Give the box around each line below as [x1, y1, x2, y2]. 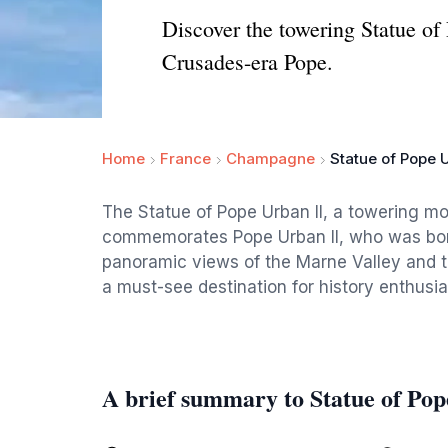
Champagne [226, 149, 315, 168]
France [160, 149, 211, 168]
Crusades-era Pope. [162, 47, 333, 76]
